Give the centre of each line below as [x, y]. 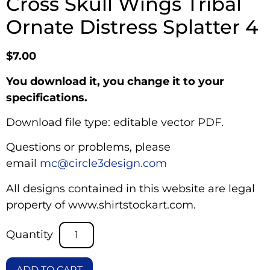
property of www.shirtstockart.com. [101, 205]
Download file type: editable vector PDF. [115, 123]
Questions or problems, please [88, 147]
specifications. [47, 97]
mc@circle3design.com [103, 164]
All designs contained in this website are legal [130, 188]
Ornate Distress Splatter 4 [132, 27]
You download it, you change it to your [115, 81]
